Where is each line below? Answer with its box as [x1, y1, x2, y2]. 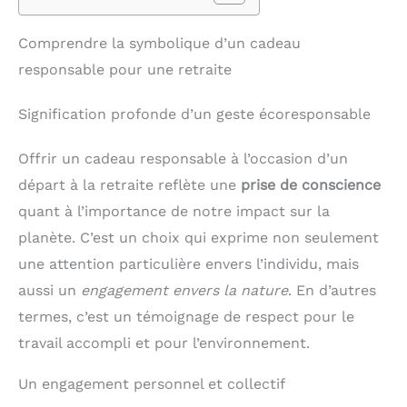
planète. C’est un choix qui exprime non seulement [18, 228, 379, 246]
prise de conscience [241, 175, 381, 194]
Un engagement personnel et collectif [18, 374, 285, 392]
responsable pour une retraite [18, 60, 232, 78]
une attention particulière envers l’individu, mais [18, 254, 359, 273]
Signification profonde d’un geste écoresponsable [18, 104, 371, 123]
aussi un [18, 281, 81, 299]
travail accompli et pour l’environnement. [18, 333, 310, 352]
